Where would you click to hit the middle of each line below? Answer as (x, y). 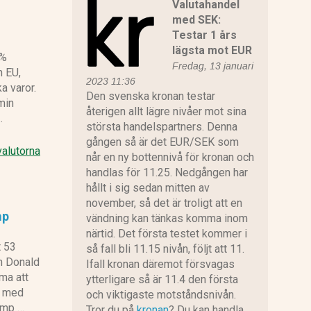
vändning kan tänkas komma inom (167, 219)
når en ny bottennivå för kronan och (170, 158)
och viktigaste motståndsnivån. (161, 295)
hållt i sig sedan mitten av (148, 188)
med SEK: (196, 20)
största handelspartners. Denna (161, 127)
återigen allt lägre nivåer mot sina (166, 112)
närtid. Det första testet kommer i (166, 234)
